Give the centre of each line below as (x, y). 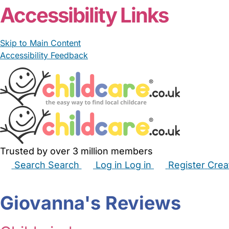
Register (186, 165)
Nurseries (185, 179)
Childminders (98, 179)
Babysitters (46, 179)
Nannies (145, 179)
